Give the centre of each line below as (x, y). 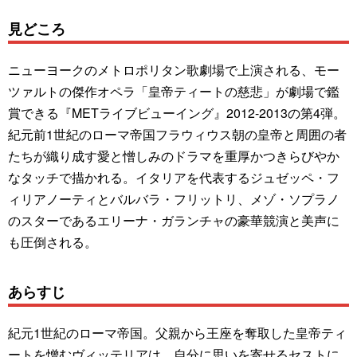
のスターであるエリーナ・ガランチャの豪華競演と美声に (174, 220)
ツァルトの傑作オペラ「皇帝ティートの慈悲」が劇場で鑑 (174, 91)
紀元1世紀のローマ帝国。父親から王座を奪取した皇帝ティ (177, 333)
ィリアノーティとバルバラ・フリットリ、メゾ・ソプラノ (174, 198)
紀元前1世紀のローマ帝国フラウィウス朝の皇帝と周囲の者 (177, 134)
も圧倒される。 (53, 241)
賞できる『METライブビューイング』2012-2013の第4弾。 (177, 112)
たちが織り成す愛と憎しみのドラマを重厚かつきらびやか (174, 155)
